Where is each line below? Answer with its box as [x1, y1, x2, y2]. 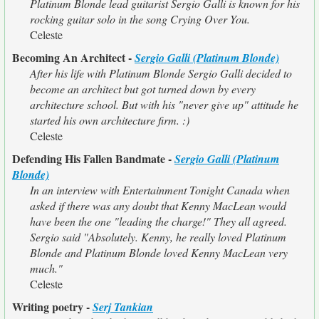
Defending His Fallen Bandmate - [12, 150, 174, 167]
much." [30, 261, 63, 276]
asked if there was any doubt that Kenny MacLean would [30, 198, 286, 213]
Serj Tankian [93, 299, 153, 315]
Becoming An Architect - [12, 49, 135, 66]
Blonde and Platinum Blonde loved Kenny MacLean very [30, 245, 288, 260]
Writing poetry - [12, 298, 93, 315]
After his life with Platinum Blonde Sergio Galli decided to [30, 66, 292, 80]
